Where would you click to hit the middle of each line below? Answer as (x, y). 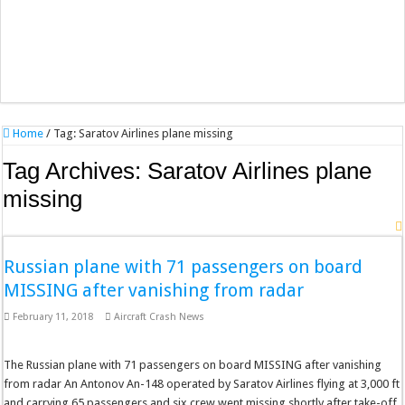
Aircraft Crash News (160, 317)
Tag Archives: (75, 171)
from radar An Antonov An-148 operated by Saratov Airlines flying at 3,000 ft (202, 384)
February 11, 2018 (53, 317)
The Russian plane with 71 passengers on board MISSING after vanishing (193, 365)
